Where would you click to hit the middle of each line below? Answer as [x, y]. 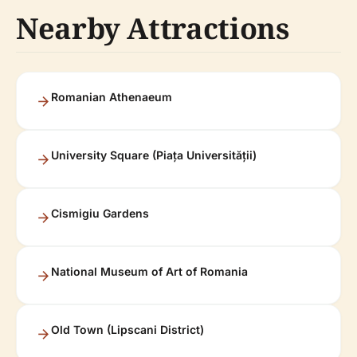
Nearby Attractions [153, 28]
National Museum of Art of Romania [149, 271]
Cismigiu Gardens [100, 213]
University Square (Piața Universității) [154, 155]
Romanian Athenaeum [112, 96]
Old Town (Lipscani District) [127, 329]
